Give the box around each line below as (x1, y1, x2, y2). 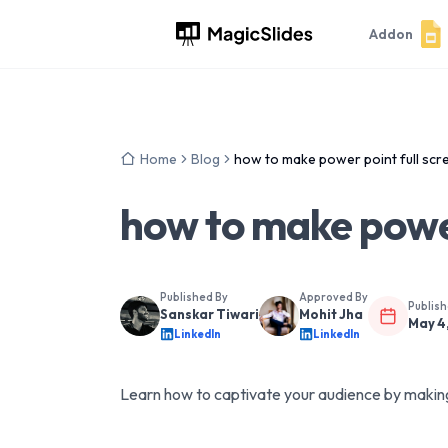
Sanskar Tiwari (160, 306, 259, 322)
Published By (160, 290, 228, 304)
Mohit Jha (299, 306, 363, 322)
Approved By (299, 290, 368, 304)
